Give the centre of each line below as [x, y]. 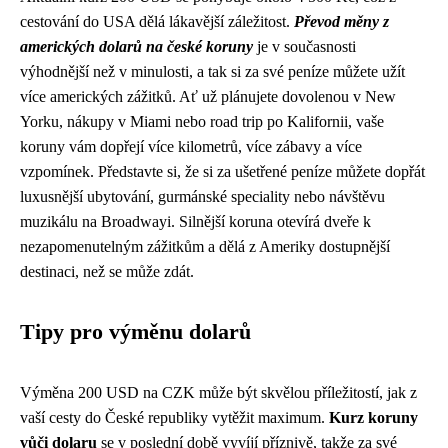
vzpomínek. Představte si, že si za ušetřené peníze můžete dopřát [222, 172]
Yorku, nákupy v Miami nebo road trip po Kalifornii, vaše [202, 122]
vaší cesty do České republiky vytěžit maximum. [174, 418]
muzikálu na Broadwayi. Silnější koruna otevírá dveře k [195, 222]
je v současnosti [304, 47]
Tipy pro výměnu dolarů [135, 332]
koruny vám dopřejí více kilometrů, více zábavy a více [191, 147]
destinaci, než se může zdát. [107, 272]
